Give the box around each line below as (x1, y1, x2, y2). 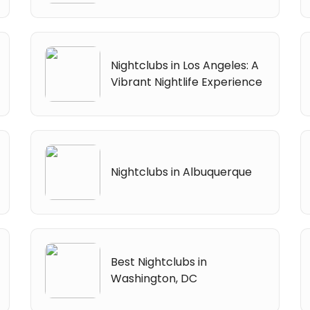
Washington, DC (111, 270, 198, 286)
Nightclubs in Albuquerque (111, 163, 253, 180)
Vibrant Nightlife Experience (111, 73, 263, 90)
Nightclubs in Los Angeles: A (111, 57, 259, 73)
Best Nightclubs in (111, 253, 208, 270)
